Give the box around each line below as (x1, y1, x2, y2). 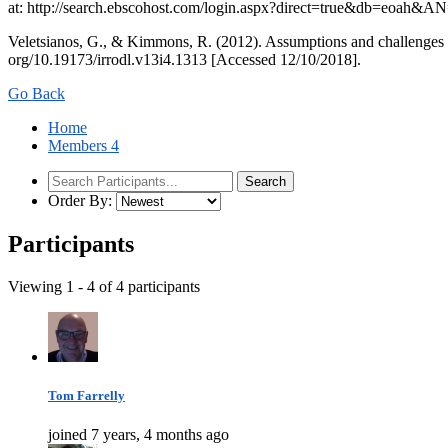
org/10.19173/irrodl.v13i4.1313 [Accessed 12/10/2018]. (8, 50, 361, 68)
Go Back (8, 84, 65, 102)
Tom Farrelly (48, 387, 125, 403)
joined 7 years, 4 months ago (48, 426, 229, 443)
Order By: (48, 191, 112, 209)
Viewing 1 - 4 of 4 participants (8, 277, 200, 295)
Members (48, 136, 111, 154)
